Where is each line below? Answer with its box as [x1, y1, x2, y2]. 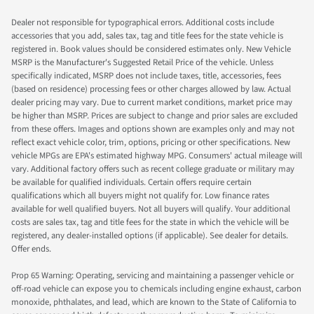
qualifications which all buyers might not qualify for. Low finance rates [11, 189, 269, 203]
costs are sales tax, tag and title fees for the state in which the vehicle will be [11, 216, 289, 229]
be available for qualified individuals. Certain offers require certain [11, 176, 252, 189]
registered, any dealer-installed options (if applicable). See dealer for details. [11, 229, 288, 243]
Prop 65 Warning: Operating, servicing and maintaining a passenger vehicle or [11, 269, 294, 282]
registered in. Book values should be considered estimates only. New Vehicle [11, 43, 291, 56]
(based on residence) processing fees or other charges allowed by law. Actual [11, 83, 291, 96]
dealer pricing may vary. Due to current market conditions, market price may [11, 96, 292, 109]
